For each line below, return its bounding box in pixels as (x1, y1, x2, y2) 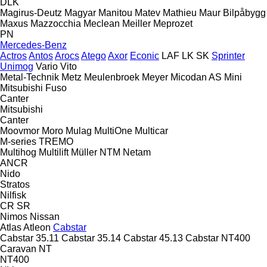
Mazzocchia (30, 18, 81, 29)
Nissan (30, 211, 60, 222)
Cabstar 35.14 (61, 232, 121, 243)
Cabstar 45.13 (123, 232, 183, 243)
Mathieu (163, 7, 197, 18)
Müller (71, 147, 97, 157)
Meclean (83, 18, 120, 29)
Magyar (64, 7, 96, 18)
